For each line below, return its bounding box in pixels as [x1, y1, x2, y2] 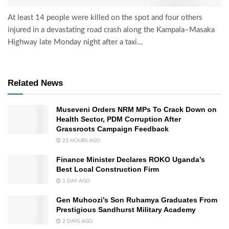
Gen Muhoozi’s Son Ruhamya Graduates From [56, 196, 217, 204]
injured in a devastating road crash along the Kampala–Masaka [8, 26, 215, 34]
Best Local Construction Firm [56, 165, 159, 174]
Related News [8, 78, 63, 88]
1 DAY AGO [61, 178, 90, 184]
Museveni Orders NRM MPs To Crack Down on [56, 105, 217, 114]
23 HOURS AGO [61, 138, 100, 144]
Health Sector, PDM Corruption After [56, 115, 181, 124]
